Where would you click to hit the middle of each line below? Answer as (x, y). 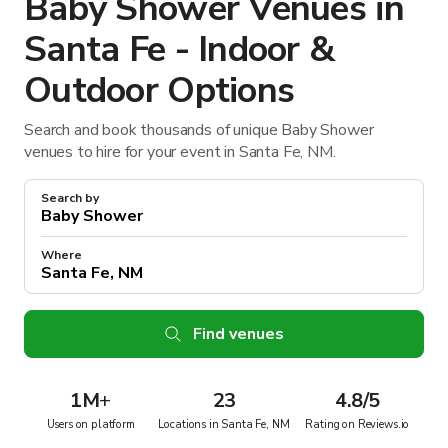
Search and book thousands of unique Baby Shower (199, 129)
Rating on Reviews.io (357, 424)
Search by (70, 197)
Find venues (238, 333)
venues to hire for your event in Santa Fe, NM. (180, 151)
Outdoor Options (159, 90)
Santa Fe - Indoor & (180, 49)
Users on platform (90, 424)
